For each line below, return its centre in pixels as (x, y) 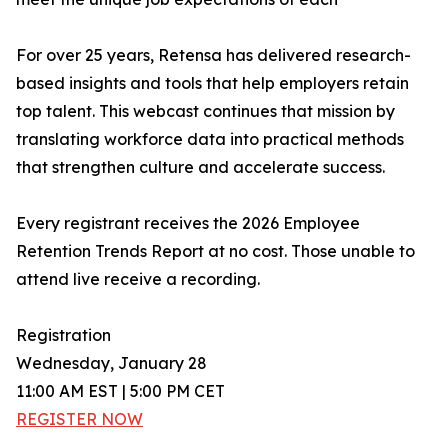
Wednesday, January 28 (111, 363)
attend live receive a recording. (138, 279)
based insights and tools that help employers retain (212, 83)
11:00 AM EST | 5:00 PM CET (120, 391)
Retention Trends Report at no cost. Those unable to (215, 251)
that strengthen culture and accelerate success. (200, 167)
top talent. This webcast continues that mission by (205, 111)
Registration (63, 335)
